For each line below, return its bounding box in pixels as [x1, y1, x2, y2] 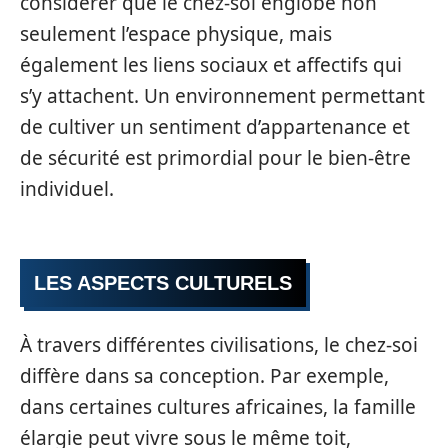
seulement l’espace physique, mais [20, 20, 332, 47]
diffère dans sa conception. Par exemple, [20, 362, 389, 389]
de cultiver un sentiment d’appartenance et [20, 113, 410, 140]
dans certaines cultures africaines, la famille [20, 393, 416, 420]
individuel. [20, 175, 114, 202]
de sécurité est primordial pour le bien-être [20, 144, 411, 171]
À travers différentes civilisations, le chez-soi [20, 331, 418, 358]
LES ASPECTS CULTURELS [34, 272, 292, 294]
